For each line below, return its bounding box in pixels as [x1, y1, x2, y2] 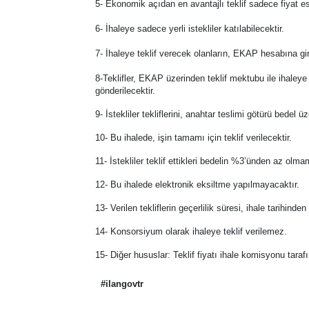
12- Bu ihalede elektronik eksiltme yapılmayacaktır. [95, 179, 299, 190]
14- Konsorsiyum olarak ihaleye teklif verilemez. [95, 226, 287, 237]
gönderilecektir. [95, 86, 155, 96]
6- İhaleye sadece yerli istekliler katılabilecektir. [95, 23, 284, 34]
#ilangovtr [101, 279, 143, 289]
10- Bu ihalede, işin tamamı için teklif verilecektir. [95, 132, 292, 143]
